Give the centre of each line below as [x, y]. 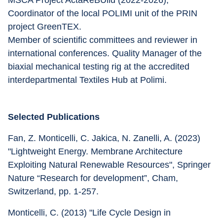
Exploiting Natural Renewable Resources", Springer [110, 165]
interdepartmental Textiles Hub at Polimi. [87, 80]
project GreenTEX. [45, 27]
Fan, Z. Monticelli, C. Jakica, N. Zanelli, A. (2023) [105, 138]
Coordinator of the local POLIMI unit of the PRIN [104, 13]
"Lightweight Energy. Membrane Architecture [96, 151]
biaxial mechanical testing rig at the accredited [100, 67]
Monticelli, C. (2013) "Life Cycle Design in [91, 213]
